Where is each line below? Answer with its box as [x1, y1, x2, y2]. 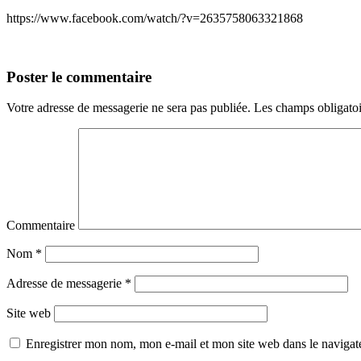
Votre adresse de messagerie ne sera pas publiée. [6, 101, 251, 115]
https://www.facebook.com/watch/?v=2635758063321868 [6, 10, 303, 25]
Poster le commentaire [6, 68, 151, 85]
